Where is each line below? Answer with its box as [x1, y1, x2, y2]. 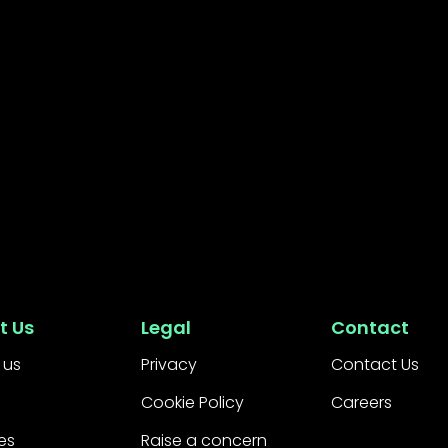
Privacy [141, 353, 197, 376]
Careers [331, 391, 392, 414]
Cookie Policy [141, 391, 244, 414]
